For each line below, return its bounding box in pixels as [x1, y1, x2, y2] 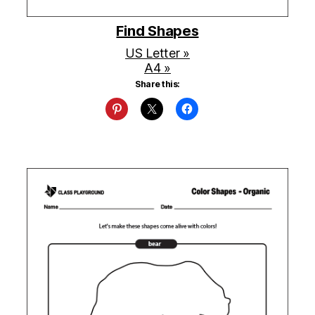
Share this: [135, 79, 180, 90]
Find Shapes [116, 22, 199, 40]
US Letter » [124, 46, 191, 61]
